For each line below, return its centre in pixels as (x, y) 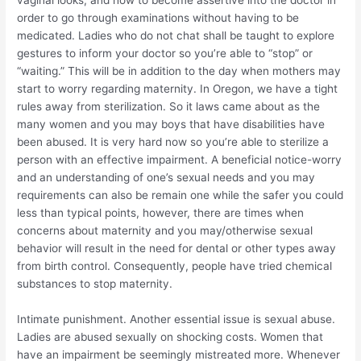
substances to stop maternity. (95, 284)
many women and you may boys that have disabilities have (171, 124)
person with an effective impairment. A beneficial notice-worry (180, 160)
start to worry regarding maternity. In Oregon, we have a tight (178, 89)
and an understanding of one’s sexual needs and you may (166, 178)
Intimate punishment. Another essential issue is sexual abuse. (176, 319)
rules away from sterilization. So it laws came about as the (169, 107)
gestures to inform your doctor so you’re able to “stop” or (165, 54)
